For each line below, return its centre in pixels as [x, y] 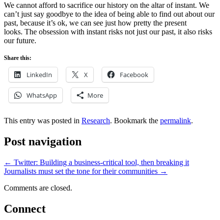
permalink [176, 121]
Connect [25, 209]
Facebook [134, 75]
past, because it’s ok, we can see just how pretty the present [95, 23]
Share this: [18, 58]
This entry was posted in [43, 121]
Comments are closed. [38, 188]
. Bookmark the [135, 121]
